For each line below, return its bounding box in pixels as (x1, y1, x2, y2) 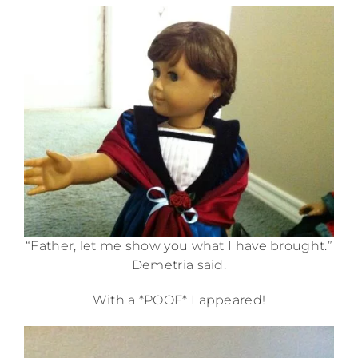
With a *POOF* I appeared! (92, 292, 266, 308)
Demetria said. (131, 257, 227, 273)
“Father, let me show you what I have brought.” (26, 238, 332, 254)
